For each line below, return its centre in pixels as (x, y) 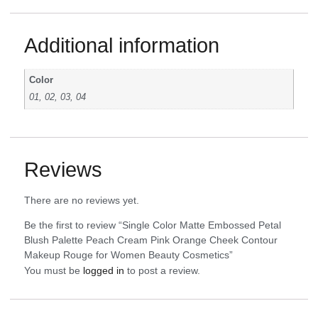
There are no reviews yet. (82, 201)
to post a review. (162, 271)
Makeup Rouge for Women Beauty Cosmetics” (128, 255)
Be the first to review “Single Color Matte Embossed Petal (153, 225)
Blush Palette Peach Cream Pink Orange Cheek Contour (151, 240)
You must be (54, 271)
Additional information (122, 45)
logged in (104, 271)
